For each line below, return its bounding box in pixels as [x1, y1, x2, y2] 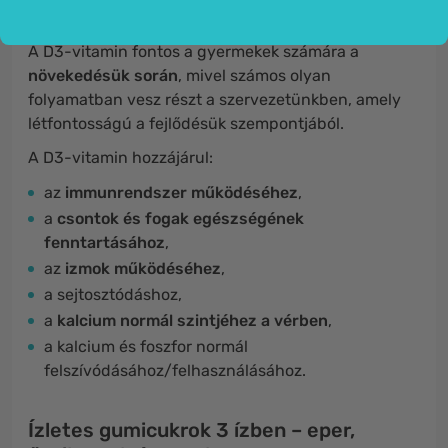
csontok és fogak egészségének [57, 209, 304, 228]
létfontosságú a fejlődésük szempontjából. [28, 114, 344, 133]
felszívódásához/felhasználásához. [44, 361, 306, 380]
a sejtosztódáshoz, [44, 285, 182, 304]
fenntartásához [44, 233, 165, 252]
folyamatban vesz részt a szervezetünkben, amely [28, 90, 401, 109]
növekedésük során [28, 66, 178, 85]
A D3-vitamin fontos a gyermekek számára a [28, 42, 359, 61]
